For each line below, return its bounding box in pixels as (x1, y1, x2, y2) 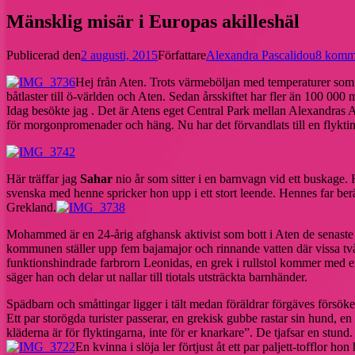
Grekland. (6, 200, 56, 215)
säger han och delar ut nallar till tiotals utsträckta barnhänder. (6, 270, 307, 284)
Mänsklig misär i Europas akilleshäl (6, 11, 300, 32)
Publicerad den (6, 48, 81, 63)
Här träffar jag (6, 172, 80, 186)
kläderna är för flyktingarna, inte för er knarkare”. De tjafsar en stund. (6, 326, 353, 340)
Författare (158, 48, 206, 63)
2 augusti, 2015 (81, 48, 158, 63)
